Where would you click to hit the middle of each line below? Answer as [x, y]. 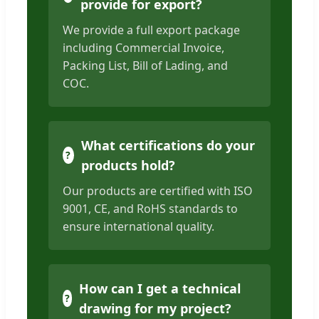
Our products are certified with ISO [158, 191]
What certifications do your [168, 146]
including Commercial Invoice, [143, 48]
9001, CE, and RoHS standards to [150, 209]
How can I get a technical [160, 289]
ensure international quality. [138, 227]
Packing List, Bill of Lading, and [145, 66]
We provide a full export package [151, 30]
